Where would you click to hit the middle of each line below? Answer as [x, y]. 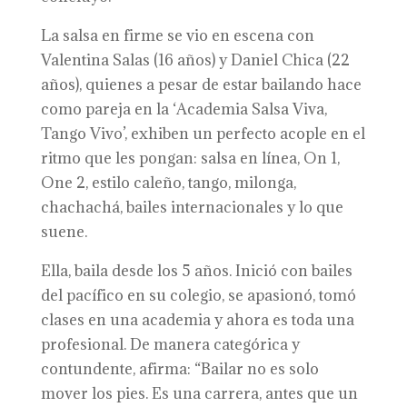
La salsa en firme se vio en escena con [177, 35]
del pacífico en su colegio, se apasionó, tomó [198, 295]
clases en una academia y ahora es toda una [197, 320]
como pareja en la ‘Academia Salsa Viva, [184, 109]
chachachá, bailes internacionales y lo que [192, 207]
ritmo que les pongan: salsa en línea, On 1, [190, 158]
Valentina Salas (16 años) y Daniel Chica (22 [195, 60]
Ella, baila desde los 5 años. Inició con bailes [196, 271]
